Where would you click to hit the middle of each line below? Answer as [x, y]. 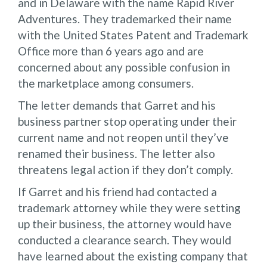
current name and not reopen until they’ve [123, 137]
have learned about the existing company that [133, 256]
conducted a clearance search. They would [125, 240]
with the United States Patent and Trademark [133, 35]
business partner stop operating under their [127, 121]
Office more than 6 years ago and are [111, 51]
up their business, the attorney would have [125, 223]
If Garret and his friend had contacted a [117, 191]
